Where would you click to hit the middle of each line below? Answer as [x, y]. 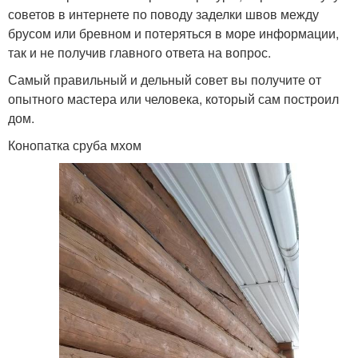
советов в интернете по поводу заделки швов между [163, 14]
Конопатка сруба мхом [75, 145]
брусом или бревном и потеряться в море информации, [173, 34]
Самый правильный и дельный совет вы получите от [165, 80]
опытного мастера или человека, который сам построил [173, 99]
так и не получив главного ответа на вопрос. [139, 53]
